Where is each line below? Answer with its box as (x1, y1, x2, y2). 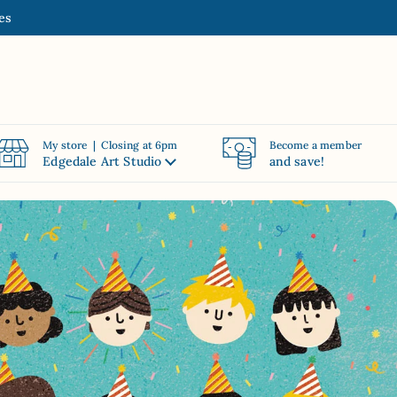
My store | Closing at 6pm (43, 137, 178, 152)
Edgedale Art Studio (43, 152, 162, 169)
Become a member (269, 137, 362, 152)
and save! (269, 152, 325, 169)
